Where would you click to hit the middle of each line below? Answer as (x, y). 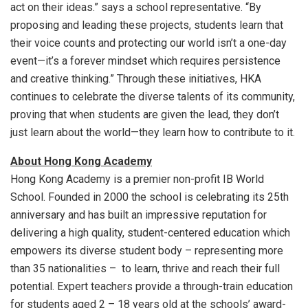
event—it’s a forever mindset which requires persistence (145, 60)
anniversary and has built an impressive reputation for (139, 214)
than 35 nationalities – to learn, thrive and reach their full (145, 268)
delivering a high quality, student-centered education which (150, 232)
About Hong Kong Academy (81, 161)
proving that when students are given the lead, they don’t (145, 114)
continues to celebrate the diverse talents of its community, (153, 96)
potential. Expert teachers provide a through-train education (152, 286)
